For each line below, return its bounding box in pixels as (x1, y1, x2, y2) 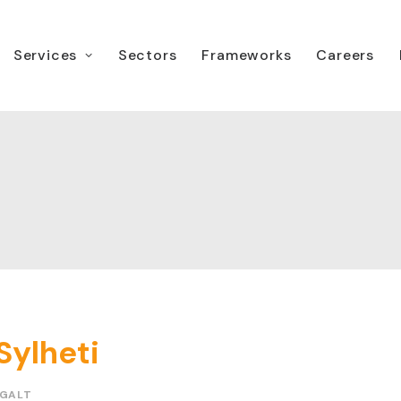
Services (13, 46, 78, 64)
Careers (316, 46, 374, 64)
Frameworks (201, 46, 292, 64)
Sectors (117, 46, 177, 64)
